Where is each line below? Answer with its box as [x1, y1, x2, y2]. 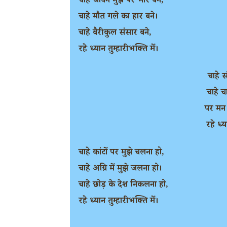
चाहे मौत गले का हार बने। [79, 10, 158, 24]
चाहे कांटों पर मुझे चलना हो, [79, 146, 164, 160]
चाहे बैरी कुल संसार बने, [79, 26, 152, 41]
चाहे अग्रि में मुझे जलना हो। [79, 162, 162, 176]
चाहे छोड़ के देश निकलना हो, [79, 178, 168, 193]
